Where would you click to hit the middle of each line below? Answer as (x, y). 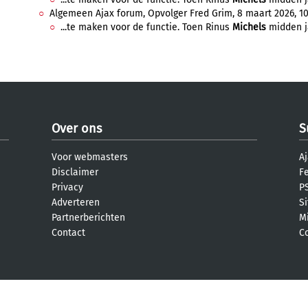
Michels (249, 27)
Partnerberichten (88, 218)
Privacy (67, 187)
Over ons (77, 129)
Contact (68, 233)
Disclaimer (75, 172)
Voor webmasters (90, 157)
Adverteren (76, 202)
